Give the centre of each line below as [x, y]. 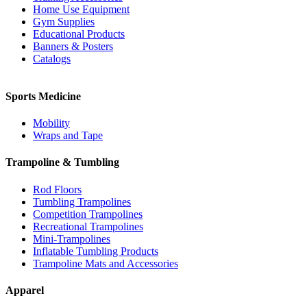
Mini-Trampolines [72, 238]
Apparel [25, 290]
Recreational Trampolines [88, 226]
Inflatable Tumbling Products [96, 251]
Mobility [51, 123]
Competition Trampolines [88, 214]
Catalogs [52, 58]
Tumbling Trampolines [82, 201]
